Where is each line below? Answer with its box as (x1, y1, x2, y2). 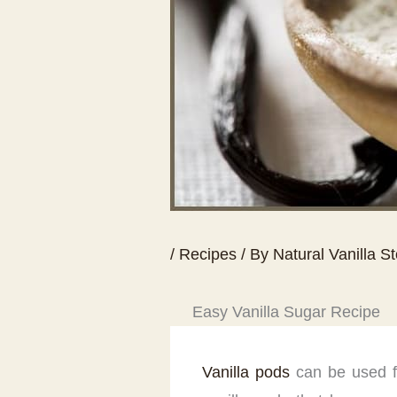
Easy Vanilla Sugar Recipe (192, 303, 380, 322)
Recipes (179, 245, 237, 264)
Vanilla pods (202, 363, 291, 382)
